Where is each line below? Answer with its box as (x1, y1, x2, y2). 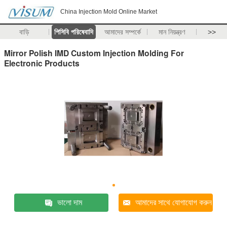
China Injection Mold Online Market (60, 8, 157, 15)
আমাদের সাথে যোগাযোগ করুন (135, 198, 212, 207)
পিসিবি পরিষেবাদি (54, 28, 93, 36)
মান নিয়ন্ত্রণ (159, 28, 185, 36)
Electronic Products (4, 57, 80, 69)
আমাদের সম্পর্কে (104, 28, 141, 36)
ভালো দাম (57, 198, 82, 207)
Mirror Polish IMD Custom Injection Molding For (4, 47, 184, 59)
